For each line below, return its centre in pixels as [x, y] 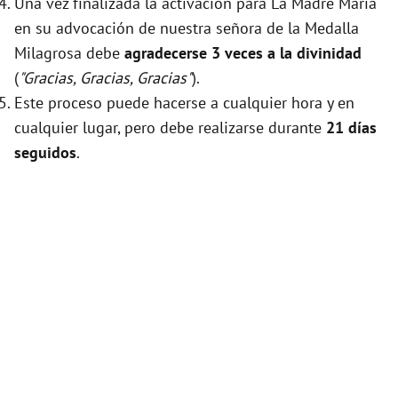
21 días [351, 127]
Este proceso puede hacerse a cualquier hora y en [184, 103]
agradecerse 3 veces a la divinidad [243, 53]
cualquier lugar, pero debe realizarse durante [170, 127]
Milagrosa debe [69, 53]
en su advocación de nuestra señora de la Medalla [187, 28]
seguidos [45, 152]
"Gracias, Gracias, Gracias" [105, 78]
